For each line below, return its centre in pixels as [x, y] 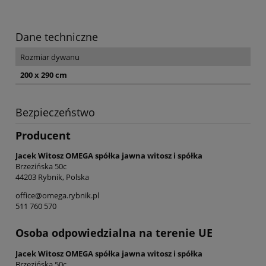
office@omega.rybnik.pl [57, 196]
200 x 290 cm [44, 75]
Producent [43, 135]
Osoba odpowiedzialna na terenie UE [114, 233]
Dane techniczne [57, 37]
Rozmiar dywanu [50, 57]
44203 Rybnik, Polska [52, 177]
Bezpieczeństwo [55, 112]
